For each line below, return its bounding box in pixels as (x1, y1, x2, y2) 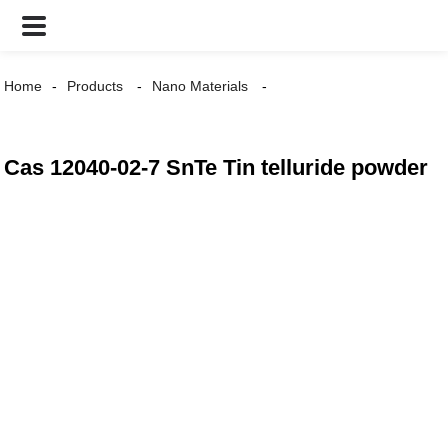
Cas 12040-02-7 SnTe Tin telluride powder (4, 155, 429, 180)
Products (67, 78, 124, 94)
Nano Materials (152, 78, 249, 94)
